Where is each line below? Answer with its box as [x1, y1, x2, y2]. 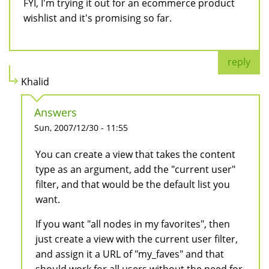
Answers [34, 105, 77, 120]
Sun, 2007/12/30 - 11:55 [34, 122, 128, 134]
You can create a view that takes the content [35, 148, 235, 162]
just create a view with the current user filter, [35, 232, 238, 246]
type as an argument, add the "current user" [35, 163, 235, 177]
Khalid [21, 75, 49, 89]
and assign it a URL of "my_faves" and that [35, 247, 224, 261]
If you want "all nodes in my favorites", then [35, 217, 230, 231]
